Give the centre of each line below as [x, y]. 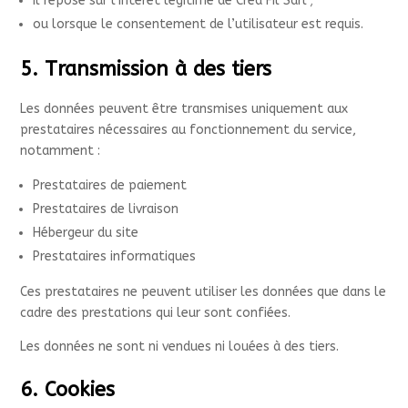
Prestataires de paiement [110, 185]
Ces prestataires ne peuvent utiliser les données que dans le [204, 292]
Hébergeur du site [86, 233]
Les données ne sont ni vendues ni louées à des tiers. [180, 347]
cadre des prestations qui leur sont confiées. [156, 313]
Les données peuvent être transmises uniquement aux [184, 109]
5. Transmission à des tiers [146, 69]
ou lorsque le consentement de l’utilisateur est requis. [199, 24]
